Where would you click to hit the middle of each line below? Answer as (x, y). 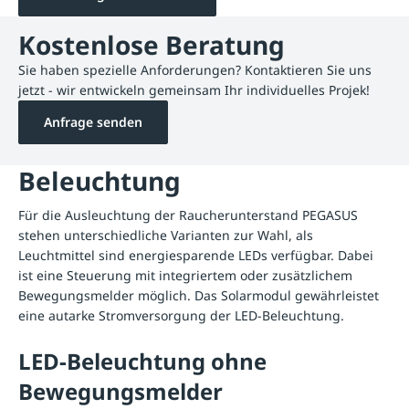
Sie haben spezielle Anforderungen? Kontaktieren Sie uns (195, 70)
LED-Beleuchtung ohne (142, 362)
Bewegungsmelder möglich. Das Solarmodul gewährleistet (199, 296)
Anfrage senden (93, 122)
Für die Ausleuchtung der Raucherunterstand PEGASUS (188, 215)
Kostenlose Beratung (152, 45)
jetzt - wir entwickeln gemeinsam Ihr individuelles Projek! (194, 90)
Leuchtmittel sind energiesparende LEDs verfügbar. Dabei (196, 256)
